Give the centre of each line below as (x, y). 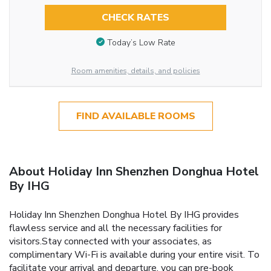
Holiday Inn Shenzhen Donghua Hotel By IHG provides (124, 215)
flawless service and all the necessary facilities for (116, 228)
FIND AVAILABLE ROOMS (135, 116)
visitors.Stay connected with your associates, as (110, 242)
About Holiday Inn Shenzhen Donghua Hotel (134, 172)
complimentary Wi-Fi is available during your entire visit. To (134, 255)
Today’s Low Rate (141, 42)
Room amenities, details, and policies (135, 70)
